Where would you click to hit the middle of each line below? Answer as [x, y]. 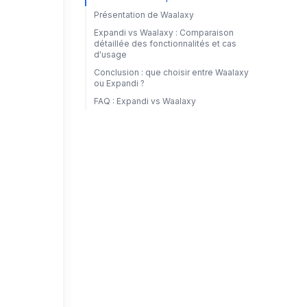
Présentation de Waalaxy [144, 15]
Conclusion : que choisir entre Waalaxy [171, 72]
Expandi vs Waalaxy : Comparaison [163, 33]
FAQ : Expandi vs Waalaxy [145, 101]
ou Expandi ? [119, 83]
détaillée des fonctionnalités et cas [165, 44]
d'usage [110, 54]
